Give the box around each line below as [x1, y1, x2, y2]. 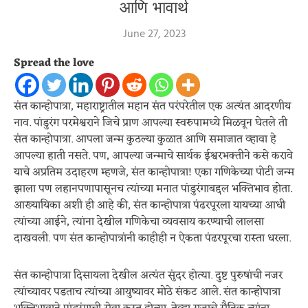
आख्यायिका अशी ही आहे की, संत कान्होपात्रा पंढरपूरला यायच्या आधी [14, 196, 285, 215]
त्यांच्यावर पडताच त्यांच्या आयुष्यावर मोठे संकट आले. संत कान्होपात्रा [14, 283, 280, 302]
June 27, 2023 [122, 25, 186, 41]
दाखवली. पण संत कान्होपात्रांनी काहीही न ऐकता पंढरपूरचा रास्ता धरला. [14, 229, 291, 248]
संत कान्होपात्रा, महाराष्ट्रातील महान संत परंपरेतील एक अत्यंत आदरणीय [14, 97, 291, 116]
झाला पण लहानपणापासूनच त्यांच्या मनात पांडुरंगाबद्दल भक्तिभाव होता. [14, 179, 292, 199]
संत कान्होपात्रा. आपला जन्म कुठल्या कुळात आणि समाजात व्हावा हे [14, 130, 276, 149]
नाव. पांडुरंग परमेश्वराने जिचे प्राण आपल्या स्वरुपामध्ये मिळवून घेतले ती [14, 113, 287, 133]
